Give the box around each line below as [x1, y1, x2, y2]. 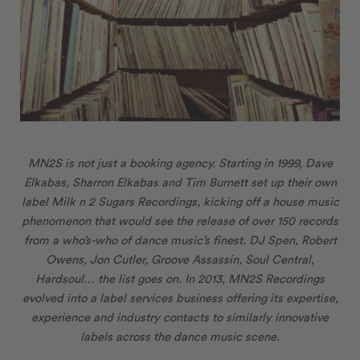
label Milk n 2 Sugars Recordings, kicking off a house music [21, 193, 339, 209]
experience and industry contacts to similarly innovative [31, 309, 329, 325]
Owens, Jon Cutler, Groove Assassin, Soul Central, [46, 251, 314, 267]
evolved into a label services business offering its [22, 289, 286, 305]
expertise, [285, 289, 338, 305]
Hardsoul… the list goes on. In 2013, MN [35, 270, 248, 286]
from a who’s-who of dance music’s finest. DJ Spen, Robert [23, 231, 337, 247]
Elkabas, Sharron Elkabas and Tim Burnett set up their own [23, 174, 337, 190]
